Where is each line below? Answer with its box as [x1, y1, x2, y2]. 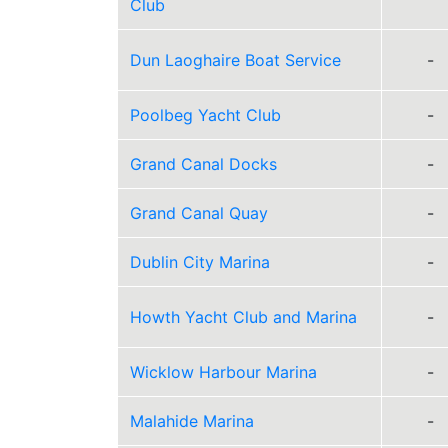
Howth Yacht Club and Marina [130, 307, 357, 327]
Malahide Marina [130, 411, 254, 431]
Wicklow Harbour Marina [130, 362, 317, 382]
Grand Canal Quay [130, 203, 268, 223]
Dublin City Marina [130, 252, 270, 272]
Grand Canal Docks [130, 154, 277, 174]
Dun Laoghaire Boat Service [130, 50, 341, 70]
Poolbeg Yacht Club [130, 105, 281, 125]
